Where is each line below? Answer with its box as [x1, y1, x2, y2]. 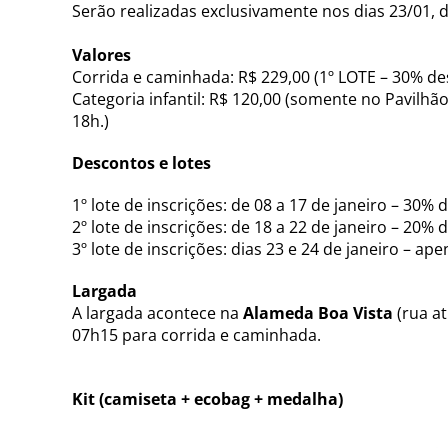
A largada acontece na [72, 301, 243, 324]
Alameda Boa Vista [243, 301, 393, 324]
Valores [72, 43, 131, 66]
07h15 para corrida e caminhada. [72, 323, 321, 346]
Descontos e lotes [72, 151, 211, 174]
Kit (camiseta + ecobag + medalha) [72, 387, 343, 410]
